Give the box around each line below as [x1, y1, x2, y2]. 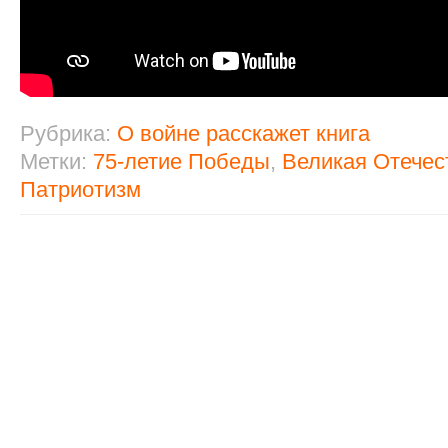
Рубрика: [20, 121, 117, 146]
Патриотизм [20, 177, 141, 202]
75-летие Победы [93, 149, 270, 174]
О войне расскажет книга [117, 121, 370, 146]
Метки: [20, 149, 93, 174]
